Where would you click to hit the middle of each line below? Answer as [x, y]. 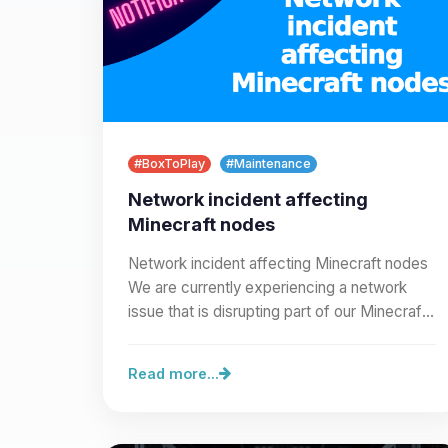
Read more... [173, 373]
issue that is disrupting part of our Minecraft [277, 311]
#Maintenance [268, 163]
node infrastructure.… [201, 335]
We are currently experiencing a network [267, 287]
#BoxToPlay [169, 163]
